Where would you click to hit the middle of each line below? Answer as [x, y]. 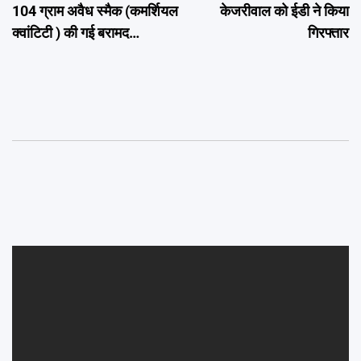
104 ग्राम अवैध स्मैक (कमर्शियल [95, 11]
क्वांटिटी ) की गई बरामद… [76, 33]
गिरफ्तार [328, 33]
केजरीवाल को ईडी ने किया [284, 11]
